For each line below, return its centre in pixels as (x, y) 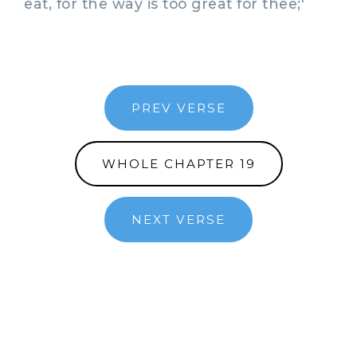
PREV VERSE (178, 108)
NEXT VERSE (178, 219)
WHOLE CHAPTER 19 (178, 163)
